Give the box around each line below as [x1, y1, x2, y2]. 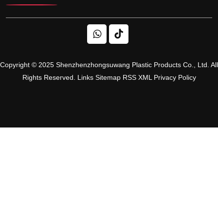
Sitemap [95, 73, 121, 82]
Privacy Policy [153, 73, 196, 82]
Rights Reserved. [22, 73, 77, 82]
